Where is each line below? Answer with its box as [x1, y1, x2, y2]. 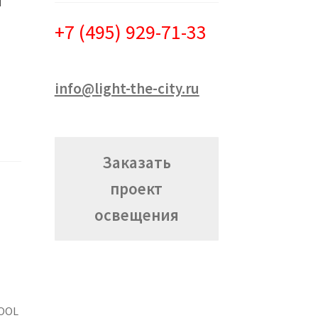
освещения [94, 204, 179, 226]
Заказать [102, 152, 171, 173]
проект [110, 178, 163, 199]
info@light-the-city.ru [54, 79, 199, 99]
